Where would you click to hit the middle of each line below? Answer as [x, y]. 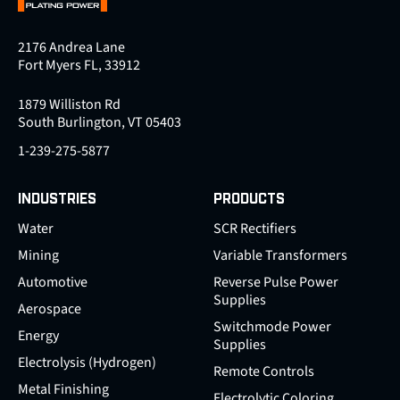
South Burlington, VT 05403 [100, 123]
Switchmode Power [272, 327]
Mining [38, 256]
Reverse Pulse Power [276, 283]
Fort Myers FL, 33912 [79, 66]
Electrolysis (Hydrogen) [87, 363]
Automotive [53, 283]
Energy [38, 336]
